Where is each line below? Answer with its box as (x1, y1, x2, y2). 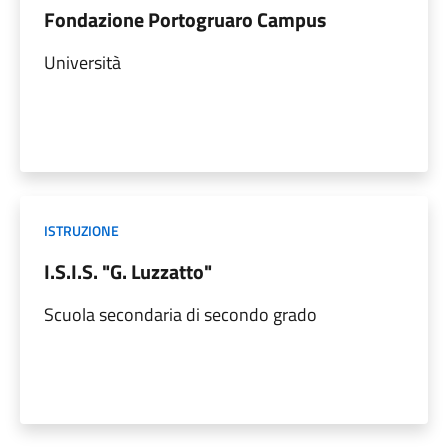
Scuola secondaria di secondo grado (44, 300, 317, 328)
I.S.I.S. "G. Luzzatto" (44, 255, 212, 287)
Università (44, 48, 121, 76)
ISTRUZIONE (44, 219, 119, 241)
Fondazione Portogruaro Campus (44, 3, 326, 35)
